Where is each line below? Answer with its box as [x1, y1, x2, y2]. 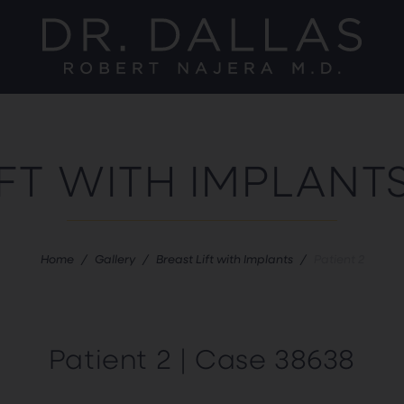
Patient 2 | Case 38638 [48, 341, 356, 375]
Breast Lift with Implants [155, 251, 293, 266]
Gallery [94, 251, 135, 266]
